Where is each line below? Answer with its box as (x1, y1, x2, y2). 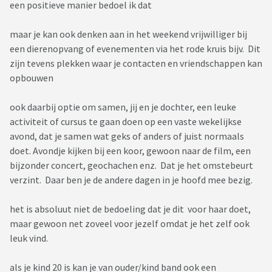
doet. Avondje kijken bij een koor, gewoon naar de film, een (10, 144, 251, 157)
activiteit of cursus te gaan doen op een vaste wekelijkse (10, 115, 242, 128)
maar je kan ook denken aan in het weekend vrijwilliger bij (10, 28, 247, 41)
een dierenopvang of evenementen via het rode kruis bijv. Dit (10, 42, 260, 55)
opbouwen (10, 72, 55, 84)
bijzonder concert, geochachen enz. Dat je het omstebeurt (10, 159, 253, 172)
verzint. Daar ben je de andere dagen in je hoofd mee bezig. (10, 174, 256, 186)
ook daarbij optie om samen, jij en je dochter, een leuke (10, 101, 236, 114)
